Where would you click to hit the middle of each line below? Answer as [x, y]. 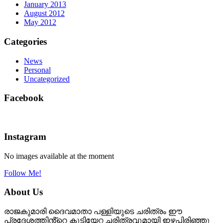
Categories [25, 41]
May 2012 [40, 22]
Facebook [24, 98]
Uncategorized [47, 79]
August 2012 [44, 13]
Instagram [25, 136]
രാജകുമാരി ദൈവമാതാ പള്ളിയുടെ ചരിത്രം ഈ [93, 211]
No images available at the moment [59, 156]
